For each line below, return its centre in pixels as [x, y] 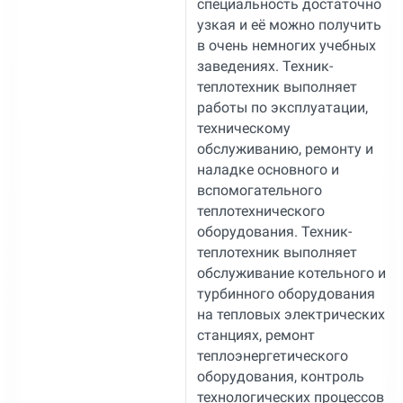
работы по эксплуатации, [282, 107]
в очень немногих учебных [286, 45]
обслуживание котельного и [291, 273]
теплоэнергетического [272, 355]
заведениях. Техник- [264, 66]
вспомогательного [259, 190]
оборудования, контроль [280, 376]
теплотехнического [260, 210]
